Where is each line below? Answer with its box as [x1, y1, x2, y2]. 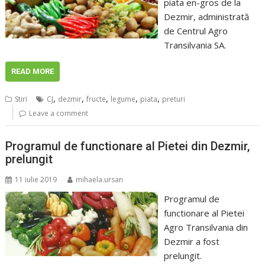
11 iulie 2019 [15, 174, 57, 185]
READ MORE [11, 67, 54, 76]
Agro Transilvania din [163, 221, 248, 233]
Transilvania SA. [163, 39, 226, 51]
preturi [162, 94, 186, 105]
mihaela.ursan [76, 174, 124, 185]
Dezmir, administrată [163, 11, 249, 23]
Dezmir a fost [163, 235, 219, 247]
